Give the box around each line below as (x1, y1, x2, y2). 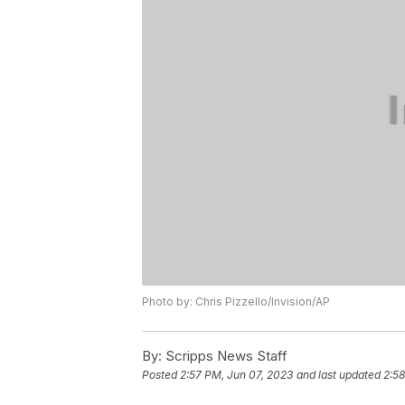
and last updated (297, 367, 381, 381)
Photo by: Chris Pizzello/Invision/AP (142, 294, 330, 308)
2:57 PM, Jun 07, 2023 (180, 367, 293, 381)
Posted (142, 367, 180, 381)
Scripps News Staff (162, 346, 287, 364)
